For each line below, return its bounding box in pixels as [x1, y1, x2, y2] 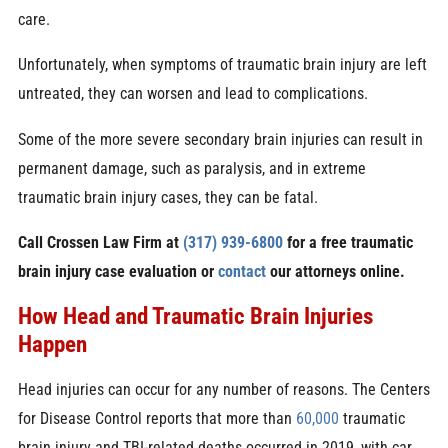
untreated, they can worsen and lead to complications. [17, 84, 368, 104]
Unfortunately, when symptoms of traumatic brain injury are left [17, 55, 427, 75]
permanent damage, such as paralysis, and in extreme [17, 158, 366, 178]
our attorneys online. [265, 261, 405, 281]
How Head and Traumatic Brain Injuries [17, 302, 373, 331]
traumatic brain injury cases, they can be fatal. [17, 187, 318, 207]
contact [217, 261, 266, 281]
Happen [17, 330, 87, 359]
